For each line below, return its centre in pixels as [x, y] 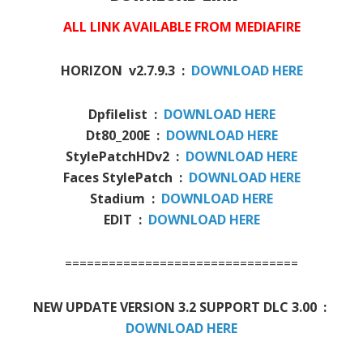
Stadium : [126, 199]
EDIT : [126, 220]
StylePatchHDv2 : [126, 157]
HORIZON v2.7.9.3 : [126, 71]
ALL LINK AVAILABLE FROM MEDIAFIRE [181, 27]
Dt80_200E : [126, 136]
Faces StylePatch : [126, 178]
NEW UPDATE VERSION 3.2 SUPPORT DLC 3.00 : [181, 307]
